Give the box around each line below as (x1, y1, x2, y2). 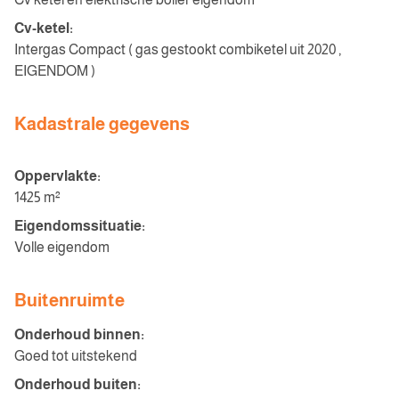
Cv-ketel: (14, 20, 73, 36)
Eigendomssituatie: (14, 218, 145, 233)
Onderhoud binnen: (14, 327, 144, 342)
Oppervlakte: (14, 168, 101, 183)
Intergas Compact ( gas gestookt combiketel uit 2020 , (14, 42, 341, 57)
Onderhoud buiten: (14, 377, 141, 392)
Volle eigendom (14, 240, 110, 255)
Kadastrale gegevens (14, 114, 190, 134)
